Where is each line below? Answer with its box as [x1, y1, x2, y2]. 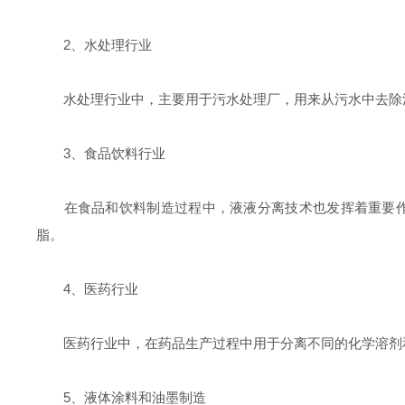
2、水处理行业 [36, 37, 152, 52]
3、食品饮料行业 [36, 146, 165, 161]
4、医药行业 [36, 281, 138, 297]
